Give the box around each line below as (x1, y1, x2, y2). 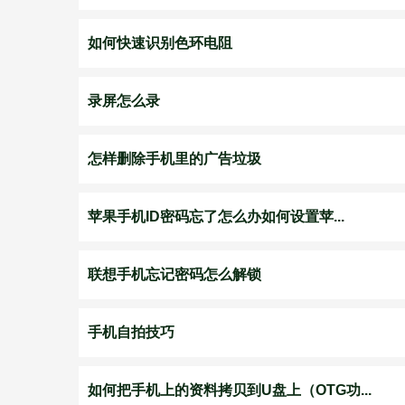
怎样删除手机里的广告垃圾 (88, 151, 261, 166)
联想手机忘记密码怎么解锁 (88, 267, 261, 282)
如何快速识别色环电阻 (88, 35, 232, 51)
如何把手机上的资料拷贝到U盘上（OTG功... (88, 382, 372, 398)
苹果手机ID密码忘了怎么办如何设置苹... (88, 209, 344, 224)
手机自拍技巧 (88, 325, 174, 340)
